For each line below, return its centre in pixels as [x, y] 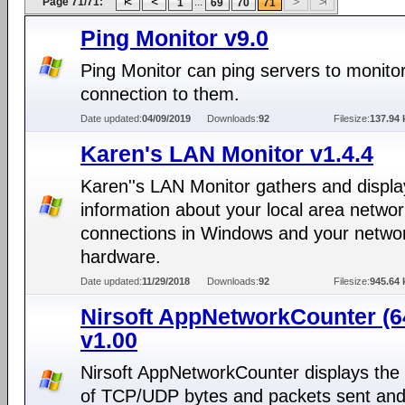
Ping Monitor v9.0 [174, 38]
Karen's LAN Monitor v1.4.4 [227, 154]
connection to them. [160, 94]
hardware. [121, 257]
